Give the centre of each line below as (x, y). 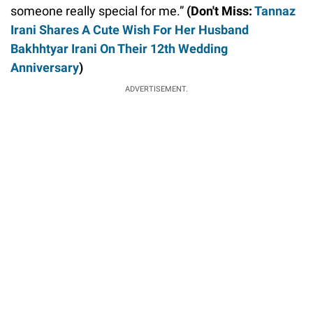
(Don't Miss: (220, 11)
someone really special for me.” (99, 11)
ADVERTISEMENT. (156, 89)
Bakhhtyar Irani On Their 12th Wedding (119, 49)
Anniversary (45, 68)
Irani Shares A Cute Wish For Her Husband (130, 30)
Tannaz (275, 11)
